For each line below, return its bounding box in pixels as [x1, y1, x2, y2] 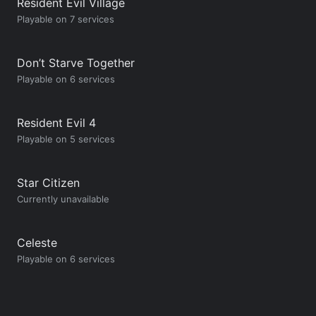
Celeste [17, 235, 57, 250]
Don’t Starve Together [17, 55, 135, 70]
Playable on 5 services [17, 133, 115, 145]
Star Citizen [17, 175, 80, 190]
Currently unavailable [17, 193, 109, 205]
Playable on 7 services [17, 13, 114, 25]
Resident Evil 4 [17, 115, 96, 130]
